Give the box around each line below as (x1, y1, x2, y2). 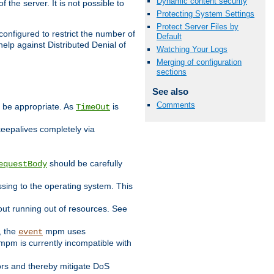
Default (157, 32, 182, 42)
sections (157, 67, 187, 77)
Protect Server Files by (157, 22, 239, 32)
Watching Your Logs (157, 45, 228, 54)
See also (152, 86, 188, 97)
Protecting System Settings (157, 9, 254, 18)
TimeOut (76, 102, 110, 113)
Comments (157, 100, 195, 109)
